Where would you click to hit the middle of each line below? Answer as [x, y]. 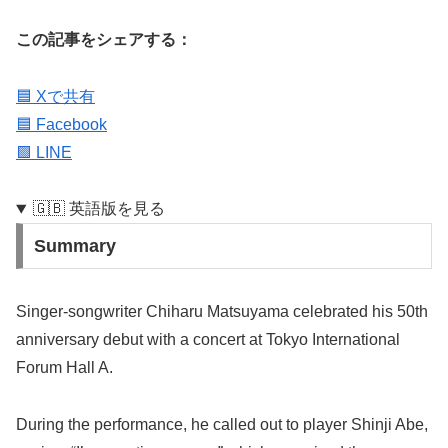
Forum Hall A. [64, 368]
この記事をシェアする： [104, 39]
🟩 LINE [44, 152]
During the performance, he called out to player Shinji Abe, [222, 424]
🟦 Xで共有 [55, 96]
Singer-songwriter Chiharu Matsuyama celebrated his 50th [222, 312]
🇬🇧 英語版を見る [98, 209]
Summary [74, 246]
